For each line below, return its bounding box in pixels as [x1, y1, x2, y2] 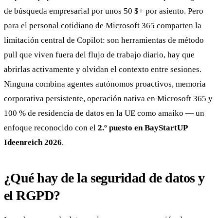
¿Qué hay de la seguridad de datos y [4, 170, 205, 185]
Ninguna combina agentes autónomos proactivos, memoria [4, 79, 206, 89]
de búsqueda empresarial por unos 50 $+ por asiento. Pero [4, 6, 203, 16]
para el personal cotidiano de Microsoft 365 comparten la [4, 20, 201, 30]
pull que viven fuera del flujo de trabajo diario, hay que [4, 50, 195, 59]
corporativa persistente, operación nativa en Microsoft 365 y [4, 93, 213, 103]
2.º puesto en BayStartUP [98, 123, 187, 132]
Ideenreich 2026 [4, 137, 62, 147]
